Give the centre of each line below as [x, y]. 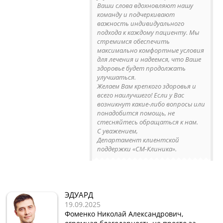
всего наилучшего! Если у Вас [141, 95]
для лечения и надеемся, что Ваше [149, 59]
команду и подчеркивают [136, 14]
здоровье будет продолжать [141, 68]
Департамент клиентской [138, 140]
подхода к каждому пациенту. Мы [148, 32]
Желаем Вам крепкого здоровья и [147, 86]
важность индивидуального [141, 23]
